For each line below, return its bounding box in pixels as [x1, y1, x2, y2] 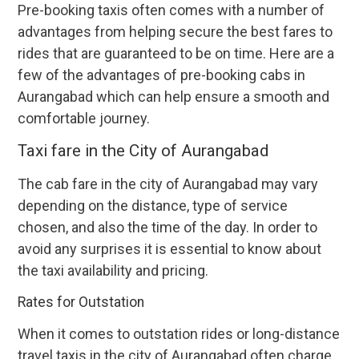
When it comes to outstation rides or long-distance [18, 325, 341, 343]
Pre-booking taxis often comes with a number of [18, 2, 325, 19]
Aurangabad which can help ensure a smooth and [18, 88, 330, 106]
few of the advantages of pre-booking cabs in [18, 67, 306, 84]
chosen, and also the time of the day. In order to [18, 219, 318, 236]
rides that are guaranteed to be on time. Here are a [18, 45, 335, 63]
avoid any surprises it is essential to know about [18, 240, 322, 258]
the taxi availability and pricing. [18, 262, 209, 280]
